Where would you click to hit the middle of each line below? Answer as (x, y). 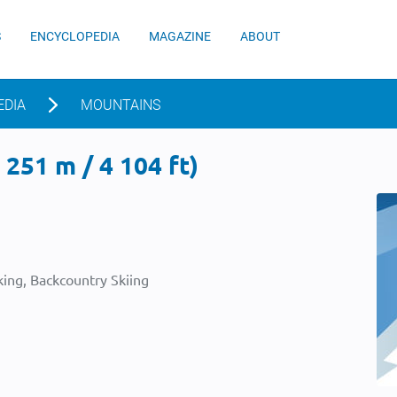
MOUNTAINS (121, 105)
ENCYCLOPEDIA (75, 36)
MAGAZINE (180, 36)
